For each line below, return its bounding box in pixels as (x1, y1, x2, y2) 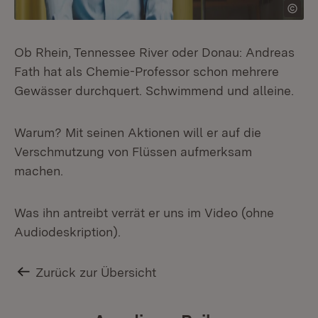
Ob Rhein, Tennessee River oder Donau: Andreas (14, 45, 295, 60)
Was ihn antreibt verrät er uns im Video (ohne (14, 205, 274, 220)
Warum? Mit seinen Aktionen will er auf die (14, 125, 261, 140)
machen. (14, 163, 63, 178)
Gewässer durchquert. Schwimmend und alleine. (14, 83, 294, 98)
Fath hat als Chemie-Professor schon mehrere (14, 64, 279, 79)
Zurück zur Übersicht (35, 265, 157, 280)
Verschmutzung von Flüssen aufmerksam (14, 144, 252, 159)
